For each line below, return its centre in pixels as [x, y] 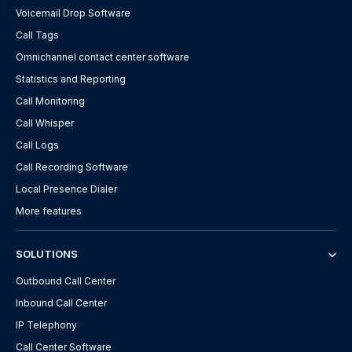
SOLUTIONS [47, 254]
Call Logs [37, 145]
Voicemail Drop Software [73, 13]
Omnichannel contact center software [103, 57]
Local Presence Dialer [66, 189]
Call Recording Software [72, 167]
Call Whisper [45, 123]
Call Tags [37, 35]
